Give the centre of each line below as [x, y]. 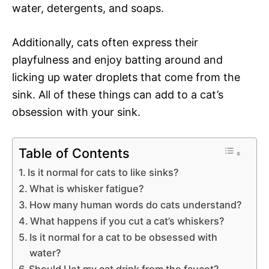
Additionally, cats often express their [105, 42]
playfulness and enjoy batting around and [117, 59]
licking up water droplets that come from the [126, 77]
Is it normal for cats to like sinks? [104, 172]
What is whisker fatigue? [87, 188]
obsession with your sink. [76, 112]
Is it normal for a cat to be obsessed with [124, 237]
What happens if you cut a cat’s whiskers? [128, 221]
